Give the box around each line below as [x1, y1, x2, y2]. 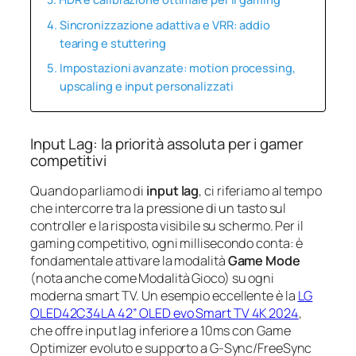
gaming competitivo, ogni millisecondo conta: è [30, 234, 304, 252]
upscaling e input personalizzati [59, 77, 234, 94]
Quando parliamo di [30, 181, 147, 199]
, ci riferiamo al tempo [199, 181, 322, 199]
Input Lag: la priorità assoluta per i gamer [30, 133, 304, 154]
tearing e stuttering [59, 34, 166, 51]
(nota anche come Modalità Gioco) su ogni [30, 269, 274, 287]
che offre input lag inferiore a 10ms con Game [30, 321, 291, 339]
